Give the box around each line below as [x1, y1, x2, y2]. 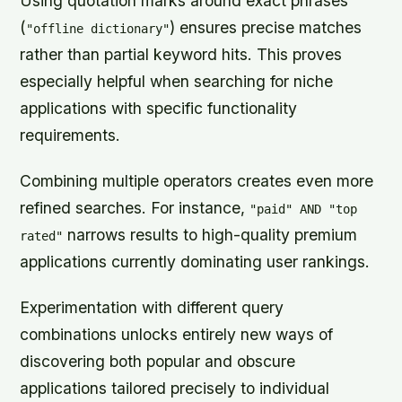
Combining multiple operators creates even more [20, 170, 374, 190]
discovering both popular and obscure [20, 351, 296, 371]
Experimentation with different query [20, 297, 284, 317]
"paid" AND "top [249, 201, 358, 216]
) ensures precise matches [170, 17, 363, 37]
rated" [20, 228, 64, 243]
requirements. [20, 125, 121, 144]
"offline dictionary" [26, 21, 170, 36]
